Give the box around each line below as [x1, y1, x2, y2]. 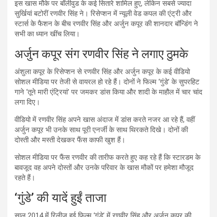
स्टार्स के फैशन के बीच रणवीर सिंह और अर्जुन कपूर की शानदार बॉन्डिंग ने [15, 19, 198, 28]
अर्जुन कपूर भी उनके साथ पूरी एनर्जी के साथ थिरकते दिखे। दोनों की [15, 125, 188, 134]
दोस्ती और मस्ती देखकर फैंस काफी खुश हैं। [15, 135, 125, 144]
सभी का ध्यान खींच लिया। [15, 29, 80, 38]
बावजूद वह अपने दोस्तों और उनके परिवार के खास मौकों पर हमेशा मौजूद [15, 163, 194, 172]
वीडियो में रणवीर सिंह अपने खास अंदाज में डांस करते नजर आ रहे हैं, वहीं [15, 115, 195, 124]
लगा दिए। [15, 97, 40, 107]
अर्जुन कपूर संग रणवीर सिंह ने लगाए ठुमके [15, 46, 188, 61]
